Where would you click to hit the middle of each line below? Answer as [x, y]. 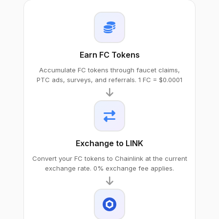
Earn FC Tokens [109, 55]
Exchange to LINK [109, 143]
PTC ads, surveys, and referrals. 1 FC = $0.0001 [109, 80]
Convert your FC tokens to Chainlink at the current [109, 158]
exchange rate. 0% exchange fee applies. [109, 168]
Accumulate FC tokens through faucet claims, [109, 70]
